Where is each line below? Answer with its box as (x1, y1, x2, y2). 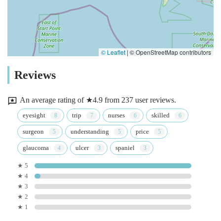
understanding (71, 127, 109, 135)
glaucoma (23, 144, 49, 151)
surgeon (23, 127, 44, 135)
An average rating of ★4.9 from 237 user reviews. (20, 96, 176, 105)
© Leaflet (101, 47, 125, 56)
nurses (108, 111, 125, 119)
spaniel (115, 144, 135, 151)
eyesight (23, 111, 45, 119)
